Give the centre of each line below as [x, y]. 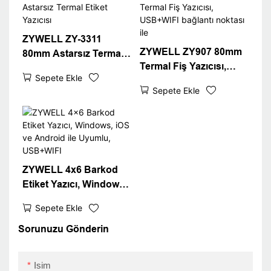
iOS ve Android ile [63, 198]
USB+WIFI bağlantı [182, 81]
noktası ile [163, 96]
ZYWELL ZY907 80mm [191, 52]
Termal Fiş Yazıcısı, [183, 67]
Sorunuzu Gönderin [64, 229]
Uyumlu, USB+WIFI [66, 213]
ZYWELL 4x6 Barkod [70, 169]
